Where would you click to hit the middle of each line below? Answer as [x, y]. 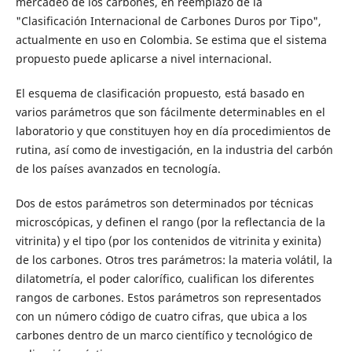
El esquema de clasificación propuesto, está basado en [160, 93]
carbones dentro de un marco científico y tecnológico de [164, 335]
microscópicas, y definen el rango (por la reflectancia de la [170, 222]
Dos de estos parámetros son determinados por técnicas [164, 203]
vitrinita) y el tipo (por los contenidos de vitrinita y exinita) [168, 241]
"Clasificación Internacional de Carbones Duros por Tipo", [168, 21]
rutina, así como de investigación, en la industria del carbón [174, 150]
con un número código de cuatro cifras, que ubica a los [161, 317]
